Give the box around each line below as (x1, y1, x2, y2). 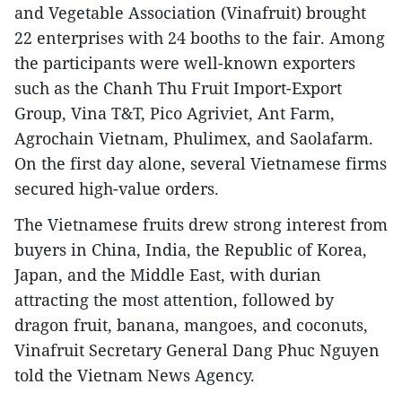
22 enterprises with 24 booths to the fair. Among (14, 27, 385, 49)
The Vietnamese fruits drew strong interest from (14, 214, 388, 236)
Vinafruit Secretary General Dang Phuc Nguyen (14, 339, 380, 362)
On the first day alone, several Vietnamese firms (14, 153, 387, 175)
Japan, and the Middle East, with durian (14, 264, 321, 286)
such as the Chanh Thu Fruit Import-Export (14, 77, 342, 100)
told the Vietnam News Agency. (14, 364, 255, 387)
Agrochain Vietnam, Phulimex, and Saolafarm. (14, 127, 373, 150)
